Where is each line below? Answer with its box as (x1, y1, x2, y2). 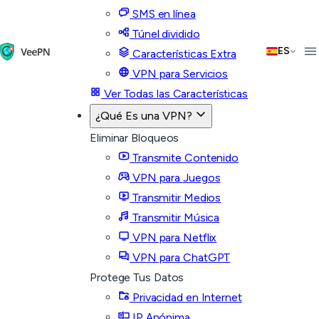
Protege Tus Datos (90, 271, 184, 284)
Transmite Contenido (130, 151, 239, 164)
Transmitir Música (130, 211, 220, 224)
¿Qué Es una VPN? (95, 109, 195, 122)
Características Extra (130, 47, 236, 61)
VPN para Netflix (130, 231, 217, 244)
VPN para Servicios (130, 67, 229, 80)
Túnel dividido (130, 27, 200, 41)
